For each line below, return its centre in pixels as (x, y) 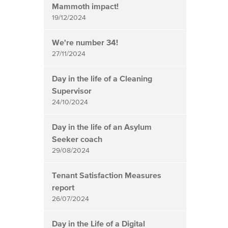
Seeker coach (77, 139)
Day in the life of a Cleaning (102, 79)
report (63, 188)
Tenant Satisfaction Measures (107, 175)
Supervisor (72, 91)
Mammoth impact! (85, 6)
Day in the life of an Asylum (102, 127)
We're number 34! (85, 42)
